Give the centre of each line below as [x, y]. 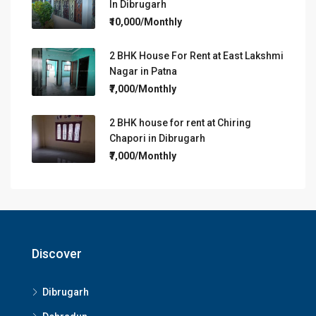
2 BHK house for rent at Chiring [180, 123]
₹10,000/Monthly [146, 22]
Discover [57, 254]
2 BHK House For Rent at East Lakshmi [196, 56]
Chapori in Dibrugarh [157, 139]
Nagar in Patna [143, 72]
